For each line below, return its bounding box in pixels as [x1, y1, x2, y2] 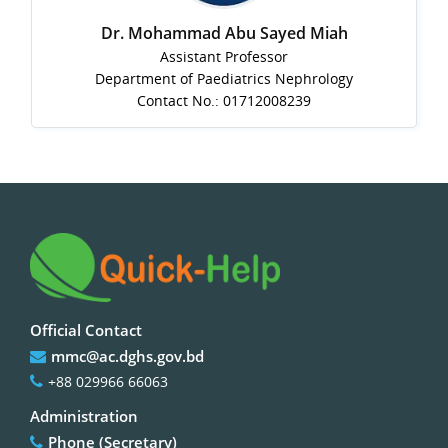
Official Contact [30, 319, 142, 340]
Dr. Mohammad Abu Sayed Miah [100, 22, 348, 45]
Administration [30, 405, 138, 426]
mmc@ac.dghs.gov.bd [51, 345, 204, 366]
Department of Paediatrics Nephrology [95, 69, 353, 89]
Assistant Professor [160, 47, 288, 67]
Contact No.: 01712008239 [137, 91, 311, 111]
